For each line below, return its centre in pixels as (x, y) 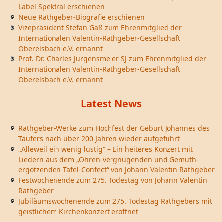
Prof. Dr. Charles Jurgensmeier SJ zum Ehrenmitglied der (112, 59)
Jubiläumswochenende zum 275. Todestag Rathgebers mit (115, 201)
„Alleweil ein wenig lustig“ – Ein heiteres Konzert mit (106, 149)
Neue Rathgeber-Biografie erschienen (82, 17)
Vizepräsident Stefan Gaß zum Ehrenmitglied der (100, 28)
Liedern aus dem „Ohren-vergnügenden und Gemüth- (109, 159)
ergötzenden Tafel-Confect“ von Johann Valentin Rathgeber (116, 170)
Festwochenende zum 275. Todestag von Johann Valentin (113, 180)
